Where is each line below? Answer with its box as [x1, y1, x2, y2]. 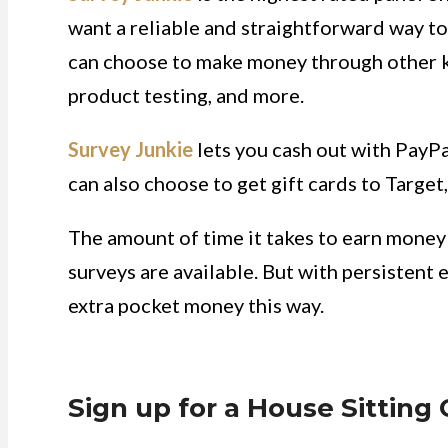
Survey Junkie [68, 137, 193, 161]
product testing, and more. [68, 83, 304, 107]
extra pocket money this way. [68, 293, 324, 317]
